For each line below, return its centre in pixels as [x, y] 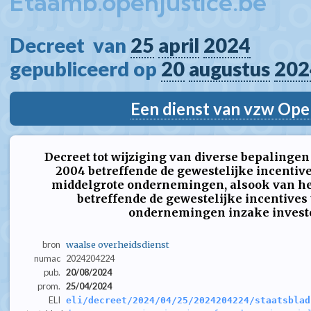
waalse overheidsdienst [117, 245]
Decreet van [70, 45]
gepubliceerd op [85, 69]
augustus [229, 69]
